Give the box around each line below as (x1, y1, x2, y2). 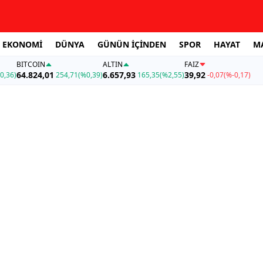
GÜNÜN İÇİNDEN (97, 38, 166, 50)
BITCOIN (16, 59, 45, 70)
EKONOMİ (2, 38, 42, 50)
